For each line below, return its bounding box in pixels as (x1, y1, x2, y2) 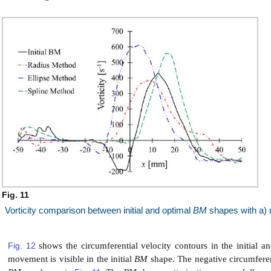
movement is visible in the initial (8, 254, 135, 264)
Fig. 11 (2, 190, 31, 200)
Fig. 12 (8, 241, 36, 251)
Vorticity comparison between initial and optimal (5, 206, 193, 216)
